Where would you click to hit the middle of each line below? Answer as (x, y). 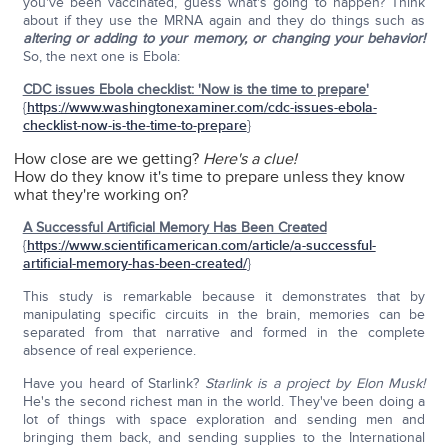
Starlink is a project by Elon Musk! (315, 384)
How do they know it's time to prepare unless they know (210, 177)
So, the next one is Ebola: (101, 57)
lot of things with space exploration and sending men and (224, 420)
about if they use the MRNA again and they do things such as (224, 21)
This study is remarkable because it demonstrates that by (224, 297)
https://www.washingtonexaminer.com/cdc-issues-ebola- (201, 108)
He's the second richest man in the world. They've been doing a (224, 402)
